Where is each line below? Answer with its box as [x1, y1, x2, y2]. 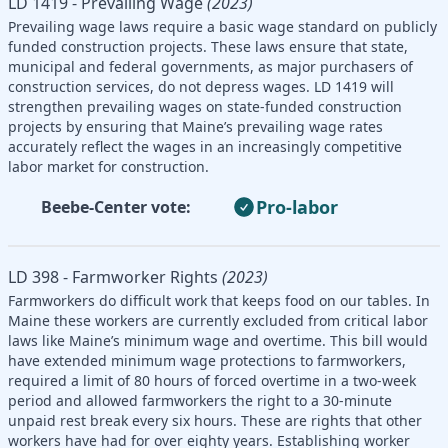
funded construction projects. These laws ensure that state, [8, 36, 408, 56]
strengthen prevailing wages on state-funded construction [8, 96, 402, 116]
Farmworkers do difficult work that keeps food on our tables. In [8, 290, 430, 310]
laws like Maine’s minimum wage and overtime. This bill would [8, 330, 428, 350]
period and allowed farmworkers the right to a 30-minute [8, 390, 392, 410]
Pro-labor [256, 194, 338, 219]
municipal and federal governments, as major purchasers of [8, 56, 413, 76]
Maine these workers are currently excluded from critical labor [8, 310, 428, 330]
